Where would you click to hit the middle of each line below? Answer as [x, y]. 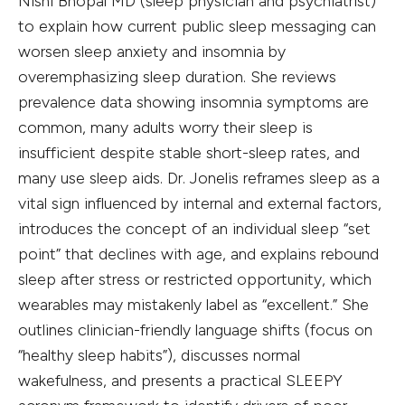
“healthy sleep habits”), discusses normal [159, 356]
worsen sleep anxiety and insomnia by [152, 52]
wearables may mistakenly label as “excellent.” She [193, 305]
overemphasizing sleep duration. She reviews [177, 77]
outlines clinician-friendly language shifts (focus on [195, 330]
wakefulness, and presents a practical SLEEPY [180, 381]
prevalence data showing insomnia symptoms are [193, 103]
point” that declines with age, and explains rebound [198, 254]
